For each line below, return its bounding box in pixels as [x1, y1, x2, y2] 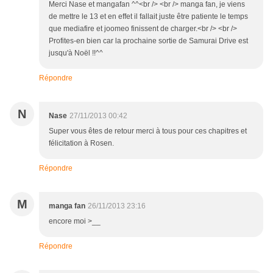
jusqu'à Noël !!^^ [49, 49, 103, 58]
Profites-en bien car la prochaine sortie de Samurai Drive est [49, 37, 248, 46]
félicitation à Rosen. [49, 139, 114, 148]
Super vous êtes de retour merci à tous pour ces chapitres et [49, 127, 247, 136]
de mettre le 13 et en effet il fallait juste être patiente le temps [49, 12, 248, 21]
